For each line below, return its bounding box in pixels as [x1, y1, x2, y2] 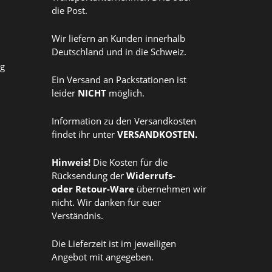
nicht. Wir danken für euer [52, 196, 161, 209]
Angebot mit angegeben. [52, 251, 158, 263]
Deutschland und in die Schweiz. [52, 46, 189, 58]
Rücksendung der [52, 169, 126, 182]
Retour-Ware [75, 183, 134, 195]
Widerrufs [126, 169, 172, 182]
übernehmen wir [134, 183, 206, 195]
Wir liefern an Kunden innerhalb [52, 32, 185, 45]
